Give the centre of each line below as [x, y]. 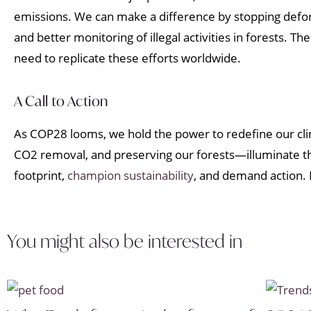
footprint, [39, 175]
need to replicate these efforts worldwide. [127, 58]
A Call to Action [61, 101]
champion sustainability [129, 175]
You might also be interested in [125, 241]
